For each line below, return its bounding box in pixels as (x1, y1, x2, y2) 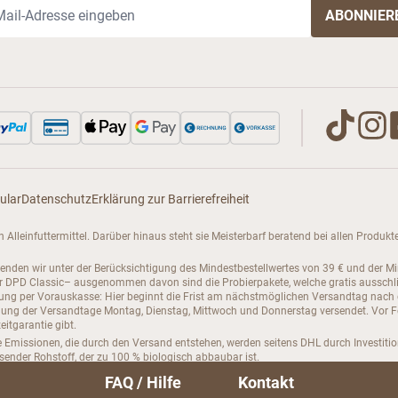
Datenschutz (21, 192, 92, 207)
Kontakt (237, 373, 294, 392)
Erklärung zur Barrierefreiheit (92, 192, 250, 207)
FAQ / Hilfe (104, 373, 181, 392)
